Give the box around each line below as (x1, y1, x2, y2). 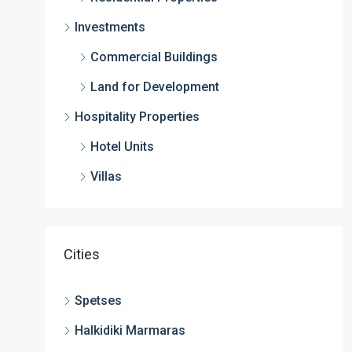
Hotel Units (90, 139, 154, 154)
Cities (63, 246, 100, 262)
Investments (74, 20, 145, 35)
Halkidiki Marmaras (74, 323, 185, 338)
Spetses (74, 293, 122, 308)
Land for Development (90, 79, 219, 94)
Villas (90, 169, 122, 184)
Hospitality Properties (74, 109, 200, 124)
